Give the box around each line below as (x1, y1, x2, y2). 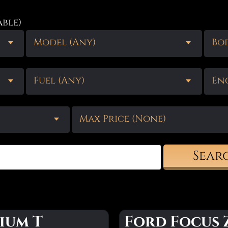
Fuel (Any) (34, 74, 85, 88)
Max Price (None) (79, 112, 166, 126)
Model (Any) (34, 36, 96, 49)
